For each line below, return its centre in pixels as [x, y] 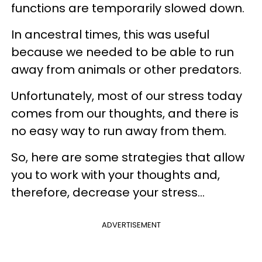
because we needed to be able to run [123, 52]
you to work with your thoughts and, [116, 175]
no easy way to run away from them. [119, 131]
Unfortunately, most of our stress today [127, 96]
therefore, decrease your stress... [108, 192]
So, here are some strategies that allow [128, 157]
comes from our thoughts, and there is [125, 113]
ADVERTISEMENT [131, 225]
